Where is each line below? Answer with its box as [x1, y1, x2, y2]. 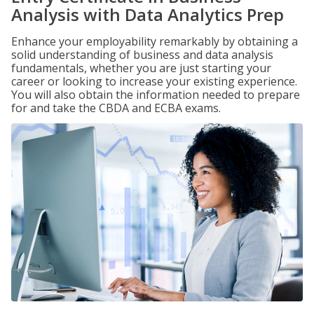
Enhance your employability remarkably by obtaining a [11, 34, 298, 49]
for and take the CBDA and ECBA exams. [11, 100, 221, 116]
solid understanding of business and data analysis [11, 47, 273, 62]
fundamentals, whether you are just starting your [11, 60, 271, 76]
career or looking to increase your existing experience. [11, 74, 297, 89]
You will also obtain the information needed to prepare [11, 87, 300, 102]
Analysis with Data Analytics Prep [11, 3, 284, 26]
